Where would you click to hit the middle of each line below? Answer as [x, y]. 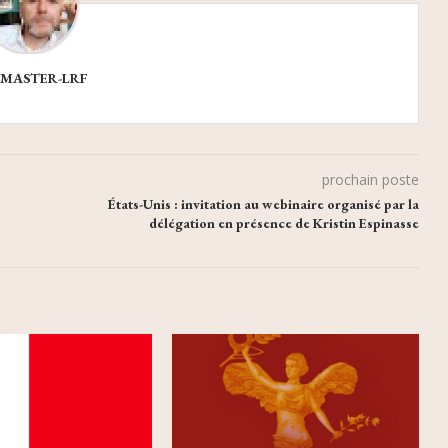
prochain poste [370, 180]
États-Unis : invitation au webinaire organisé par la [263, 204]
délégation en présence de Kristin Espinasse [283, 223]
